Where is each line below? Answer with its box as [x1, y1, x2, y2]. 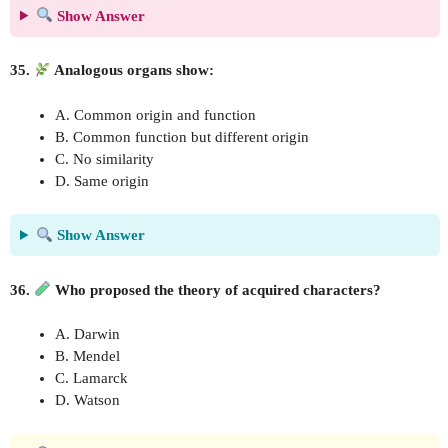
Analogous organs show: [51, 62, 215, 78]
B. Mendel [55, 348, 120, 364]
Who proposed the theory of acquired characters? [51, 281, 382, 298]
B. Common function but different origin [55, 128, 309, 145]
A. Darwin [55, 326, 120, 342]
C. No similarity [55, 150, 154, 167]
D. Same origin [55, 172, 149, 189]
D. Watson [55, 392, 120, 408]
